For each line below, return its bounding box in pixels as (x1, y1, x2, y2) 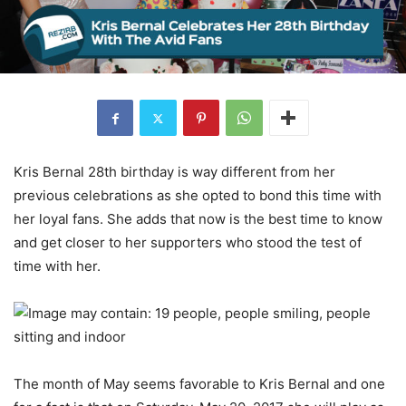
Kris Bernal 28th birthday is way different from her (14, 163, 335, 181)
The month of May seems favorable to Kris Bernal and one (14, 375, 385, 393)
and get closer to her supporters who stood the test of (14, 234, 362, 252)
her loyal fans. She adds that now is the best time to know (14, 210, 382, 228)
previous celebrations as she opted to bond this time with (14, 187, 382, 205)
